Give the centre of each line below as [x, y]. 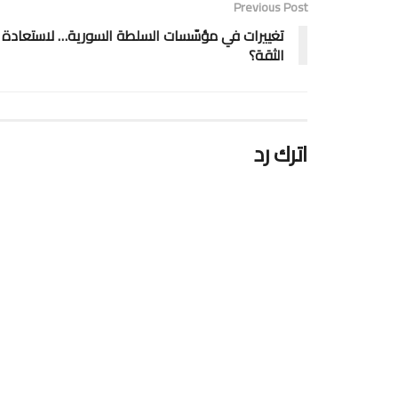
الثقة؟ [267, 55]
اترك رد [281, 154]
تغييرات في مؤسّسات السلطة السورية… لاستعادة [143, 35]
